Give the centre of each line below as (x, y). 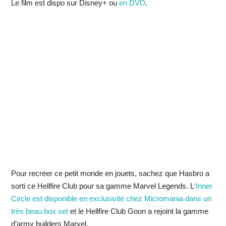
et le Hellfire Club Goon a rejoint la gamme (138, 211)
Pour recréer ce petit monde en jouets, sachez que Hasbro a (110, 173)
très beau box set (39, 211)
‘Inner (203, 186)
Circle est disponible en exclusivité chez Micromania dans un (111, 199)
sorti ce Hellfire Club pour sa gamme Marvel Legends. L (102, 186)
